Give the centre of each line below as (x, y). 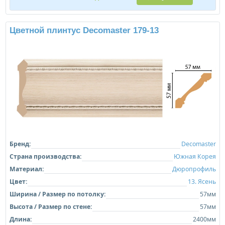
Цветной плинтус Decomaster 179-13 (84, 31)
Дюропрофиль (194, 169)
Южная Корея (195, 157)
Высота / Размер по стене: (50, 207)
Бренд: (20, 144)
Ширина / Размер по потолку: (57, 194)
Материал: (26, 169)
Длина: (20, 219)
